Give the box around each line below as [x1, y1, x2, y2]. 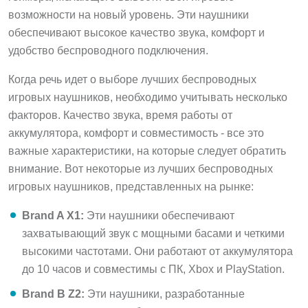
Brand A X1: [22, 209, 84, 221]
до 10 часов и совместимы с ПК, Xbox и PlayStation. [22, 263, 285, 275]
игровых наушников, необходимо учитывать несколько [8, 91, 287, 103]
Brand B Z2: [22, 287, 85, 300]
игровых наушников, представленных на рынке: [8, 180, 254, 192]
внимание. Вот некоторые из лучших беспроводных [8, 162, 273, 175]
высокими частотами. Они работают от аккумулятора [22, 245, 293, 257]
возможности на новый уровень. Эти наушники [8, 8, 249, 21]
